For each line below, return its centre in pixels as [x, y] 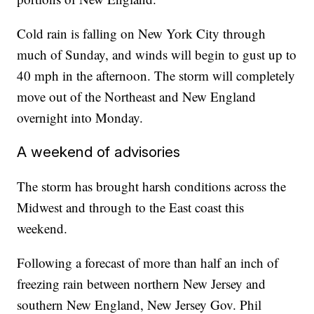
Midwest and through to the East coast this [131, 207]
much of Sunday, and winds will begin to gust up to [157, 55]
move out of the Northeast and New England [137, 97]
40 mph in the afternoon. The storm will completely [156, 76]
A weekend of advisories [99, 152]
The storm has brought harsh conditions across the [152, 186]
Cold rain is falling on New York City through [142, 34]
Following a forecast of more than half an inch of [148, 263]
